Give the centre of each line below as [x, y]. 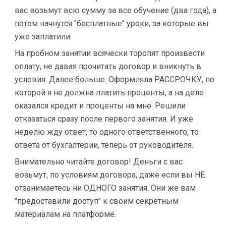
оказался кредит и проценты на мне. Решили [100, 106]
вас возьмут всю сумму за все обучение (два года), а [116, 10]
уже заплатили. [43, 37]
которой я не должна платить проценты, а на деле [109, 93]
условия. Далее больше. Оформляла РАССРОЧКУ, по [115, 79]
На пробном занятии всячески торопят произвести [110, 53]
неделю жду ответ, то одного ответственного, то [107, 132]
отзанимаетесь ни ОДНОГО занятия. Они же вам [105, 188]
